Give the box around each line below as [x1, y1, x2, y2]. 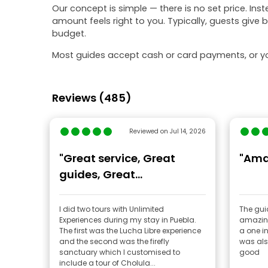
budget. [52, 28, 86, 39]
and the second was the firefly [59, 236, 169, 246]
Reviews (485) [52, 90, 132, 105]
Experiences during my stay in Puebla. [59, 215, 196, 225]
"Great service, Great [59, 151, 175, 166]
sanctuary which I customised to [59, 247, 180, 257]
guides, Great [59, 167, 135, 182]
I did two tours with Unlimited [59, 204, 164, 214]
